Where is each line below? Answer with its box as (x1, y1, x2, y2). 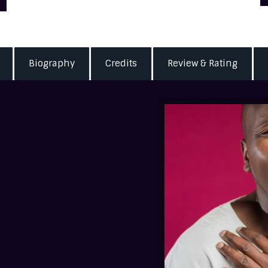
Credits (105, 57, 137, 69)
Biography (29, 57, 75, 69)
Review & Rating (167, 57, 237, 69)
